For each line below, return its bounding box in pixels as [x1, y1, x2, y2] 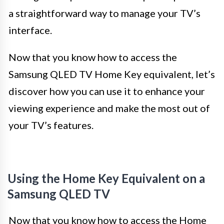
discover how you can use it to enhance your [8, 84, 205, 97]
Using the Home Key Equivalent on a [7, 170, 205, 185]
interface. [8, 23, 52, 36]
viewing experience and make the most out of [8, 101, 210, 114]
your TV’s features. [8, 118, 93, 131]
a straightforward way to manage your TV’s [8, 6, 200, 19]
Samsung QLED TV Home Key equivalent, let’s [8, 67, 215, 80]
